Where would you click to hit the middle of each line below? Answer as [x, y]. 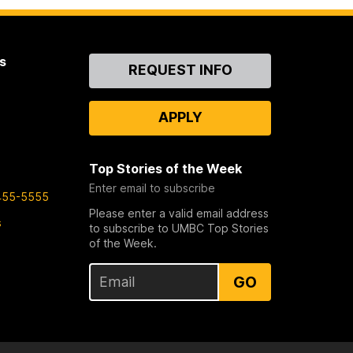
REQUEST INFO [180, 69]
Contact [115, 61]
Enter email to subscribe [152, 188]
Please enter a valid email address [179, 213]
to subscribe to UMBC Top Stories [179, 228]
